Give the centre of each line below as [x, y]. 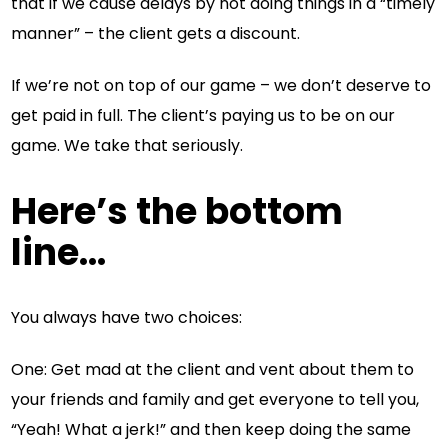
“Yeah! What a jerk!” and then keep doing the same [211, 429]
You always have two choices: [127, 317]
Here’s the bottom [177, 211]
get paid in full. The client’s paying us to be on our [203, 115]
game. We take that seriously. [127, 145]
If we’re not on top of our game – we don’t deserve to [221, 85]
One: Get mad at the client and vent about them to [213, 369]
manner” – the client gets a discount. [156, 33]
